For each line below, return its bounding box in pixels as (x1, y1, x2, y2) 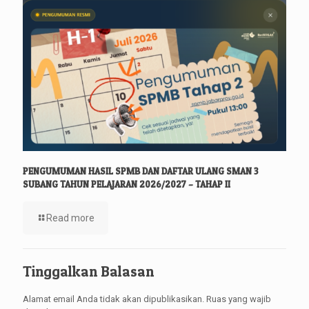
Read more (46, 212, 94, 223)
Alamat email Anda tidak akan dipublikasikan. (23, 293, 204, 304)
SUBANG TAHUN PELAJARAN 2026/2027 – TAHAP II (23, 178, 230, 190)
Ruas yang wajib (206, 293, 271, 304)
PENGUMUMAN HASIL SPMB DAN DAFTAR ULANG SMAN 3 (23, 165, 258, 177)
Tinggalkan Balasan (23, 262, 154, 280)
